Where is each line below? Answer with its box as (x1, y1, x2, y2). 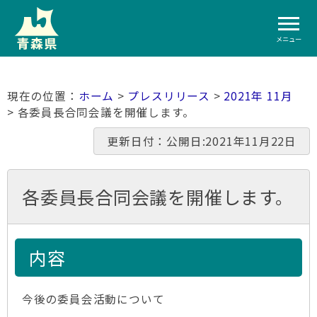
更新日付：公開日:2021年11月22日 (107, 133, 296, 149)
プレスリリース (127, 88, 210, 104)
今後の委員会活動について (22, 291, 165, 307)
